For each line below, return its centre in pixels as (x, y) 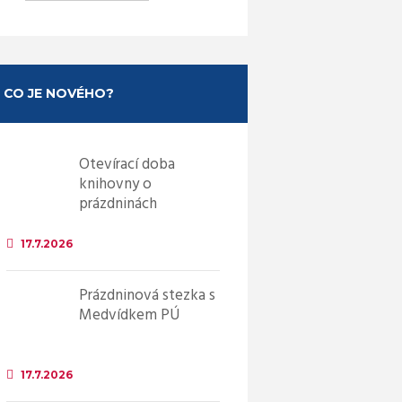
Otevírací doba (127, 165)
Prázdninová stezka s (147, 296)
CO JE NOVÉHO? (58, 94)
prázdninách (118, 205)
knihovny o (115, 185)
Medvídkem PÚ (129, 316)
